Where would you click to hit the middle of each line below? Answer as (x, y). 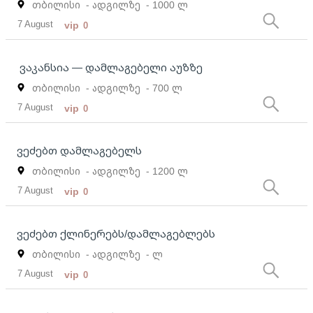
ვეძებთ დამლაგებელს (79, 150)
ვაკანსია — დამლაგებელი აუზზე (110, 67)
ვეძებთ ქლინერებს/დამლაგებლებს (116, 233)
